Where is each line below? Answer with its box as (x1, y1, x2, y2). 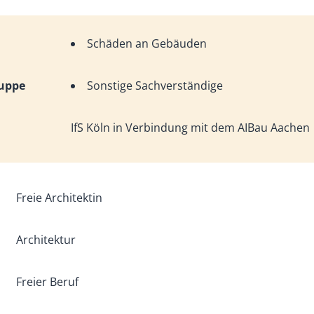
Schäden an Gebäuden (87, 36, 207, 51)
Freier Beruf (15, 274, 78, 289)
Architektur (15, 232, 76, 247)
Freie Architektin (15, 190, 102, 205)
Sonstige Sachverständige (87, 78, 224, 93)
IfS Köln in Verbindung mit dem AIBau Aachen (71, 120, 310, 135)
